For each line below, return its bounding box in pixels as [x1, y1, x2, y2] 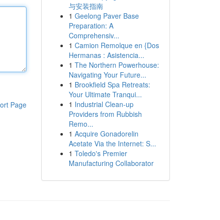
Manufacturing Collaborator [68, 158, 154, 168]
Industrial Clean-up [74, 99, 134, 109]
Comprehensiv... [68, 30, 119, 40]
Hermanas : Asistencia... [68, 50, 144, 60]
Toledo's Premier [74, 148, 127, 158]
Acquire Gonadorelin [74, 129, 138, 138]
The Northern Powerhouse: [74, 60, 159, 70]
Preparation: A [68, 21, 113, 30]
